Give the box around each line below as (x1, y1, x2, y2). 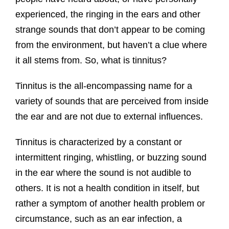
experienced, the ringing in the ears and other (15, 9, 200, 20)
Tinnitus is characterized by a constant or (15, 137, 182, 148)
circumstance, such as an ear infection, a (15, 214, 182, 224)
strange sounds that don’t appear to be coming (15, 25, 205, 35)
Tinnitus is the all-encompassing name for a (15, 81, 192, 91)
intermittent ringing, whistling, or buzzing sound (15, 152, 207, 163)
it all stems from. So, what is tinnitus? (15, 55, 167, 66)
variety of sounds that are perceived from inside (15, 96, 209, 107)
